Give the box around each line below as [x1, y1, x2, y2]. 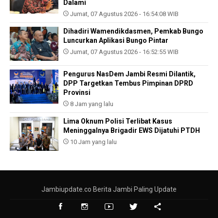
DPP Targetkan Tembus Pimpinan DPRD [63, 79, 193, 88]
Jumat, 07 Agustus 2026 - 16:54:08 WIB [69, 10, 179, 18]
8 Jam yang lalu [69, 100, 113, 108]
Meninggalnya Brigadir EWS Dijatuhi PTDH [63, 127, 200, 135]
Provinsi [63, 89, 91, 97]
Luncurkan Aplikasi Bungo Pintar [63, 36, 168, 45]
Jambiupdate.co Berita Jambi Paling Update [41, 185, 177, 194]
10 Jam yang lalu [69, 138, 117, 146]
